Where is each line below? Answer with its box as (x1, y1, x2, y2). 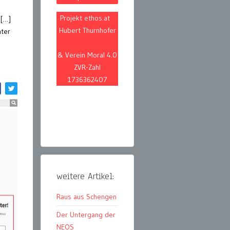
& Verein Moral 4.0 (57, 50, 117, 60)
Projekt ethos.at (60, 13, 115, 23)
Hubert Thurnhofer (59, 26, 116, 35)
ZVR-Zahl (74, 63, 101, 72)
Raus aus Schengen (56, 192, 117, 202)
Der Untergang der (56, 210, 116, 220)
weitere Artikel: (56, 170, 114, 183)
